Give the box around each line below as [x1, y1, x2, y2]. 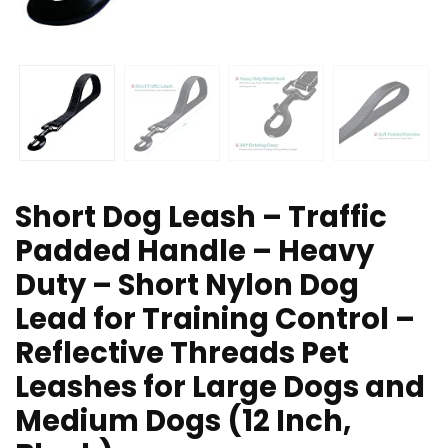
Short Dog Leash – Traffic [15, 197, 387, 238]
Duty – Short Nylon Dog [15, 265, 359, 306]
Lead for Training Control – [15, 299, 415, 340]
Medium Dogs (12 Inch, [15, 401, 351, 442]
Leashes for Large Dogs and [15, 367, 425, 408]
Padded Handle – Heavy [15, 231, 374, 272]
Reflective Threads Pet [15, 333, 349, 374]
